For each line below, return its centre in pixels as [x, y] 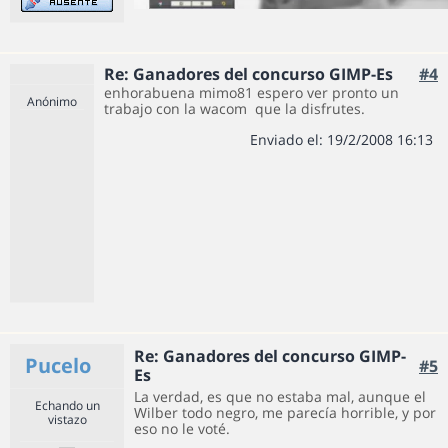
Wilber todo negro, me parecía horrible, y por [285, 412]
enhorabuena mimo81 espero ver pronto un [251, 92]
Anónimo [52, 101]
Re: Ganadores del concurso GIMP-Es [248, 74]
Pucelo [58, 365]
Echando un [67, 405]
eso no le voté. [182, 428]
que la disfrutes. [308, 108]
